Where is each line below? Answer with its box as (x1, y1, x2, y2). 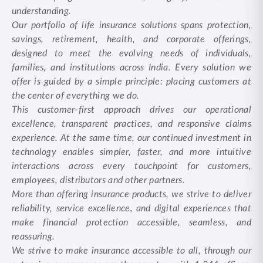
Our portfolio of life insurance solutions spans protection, (12, 21, 251, 30)
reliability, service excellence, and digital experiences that (12, 204, 251, 213)
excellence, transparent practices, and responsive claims (12, 119, 251, 129)
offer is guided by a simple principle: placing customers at (12, 77, 251, 86)
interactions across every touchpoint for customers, (12, 161, 251, 171)
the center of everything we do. (12, 91, 140, 100)
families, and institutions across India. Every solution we (12, 63, 251, 72)
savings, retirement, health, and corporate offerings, (12, 35, 251, 44)
